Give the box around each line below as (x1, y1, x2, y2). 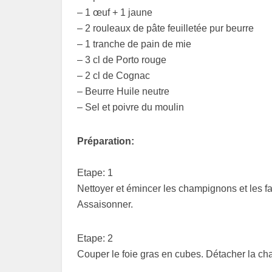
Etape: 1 (77, 168, 113, 178)
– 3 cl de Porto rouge (77, 55, 166, 66)
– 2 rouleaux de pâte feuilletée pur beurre (77, 23, 254, 34)
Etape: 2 (77, 233, 113, 244)
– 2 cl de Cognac (77, 70, 150, 81)
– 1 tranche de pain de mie (77, 39, 191, 50)
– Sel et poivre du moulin (77, 102, 184, 113)
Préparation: (77, 136, 134, 147)
